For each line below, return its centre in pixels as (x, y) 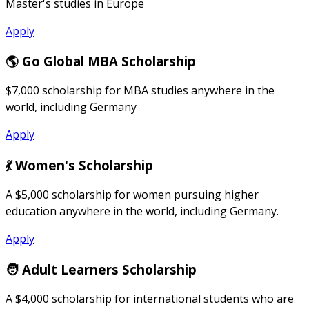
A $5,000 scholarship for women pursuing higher (132, 195)
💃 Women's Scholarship (79, 165)
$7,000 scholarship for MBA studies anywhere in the (140, 91)
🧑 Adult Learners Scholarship (101, 269)
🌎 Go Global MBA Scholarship (101, 61)
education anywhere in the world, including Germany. (142, 211)
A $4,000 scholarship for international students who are (150, 298)
